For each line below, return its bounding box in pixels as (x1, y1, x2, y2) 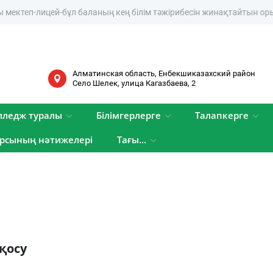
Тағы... (117, 133, 146, 146)
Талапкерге (195, 109, 249, 122)
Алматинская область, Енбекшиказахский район (73, 68, 255, 78)
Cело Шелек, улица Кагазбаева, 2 (73, 78, 196, 88)
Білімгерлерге (96, 109, 161, 122)
